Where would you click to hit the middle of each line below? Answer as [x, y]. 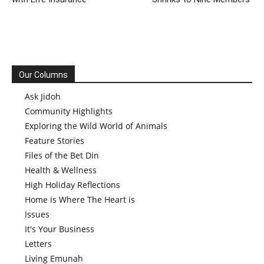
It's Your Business [60, 229]
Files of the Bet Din [62, 155]
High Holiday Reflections [72, 184]
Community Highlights [69, 111]
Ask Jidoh [43, 96]
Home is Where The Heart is [80, 199]
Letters [38, 243]
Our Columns [43, 75]
